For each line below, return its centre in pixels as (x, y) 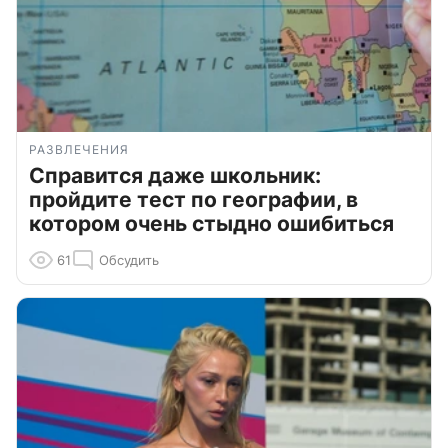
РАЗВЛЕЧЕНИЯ (79, 150)
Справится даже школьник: (175, 176)
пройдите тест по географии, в (193, 200)
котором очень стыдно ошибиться (211, 224)
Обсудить (129, 260)
